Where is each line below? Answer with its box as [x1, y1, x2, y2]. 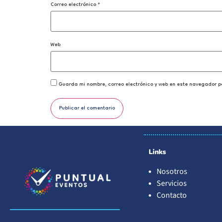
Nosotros [156, 166, 187, 177]
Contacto [156, 190, 187, 201]
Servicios [156, 178, 187, 189]
